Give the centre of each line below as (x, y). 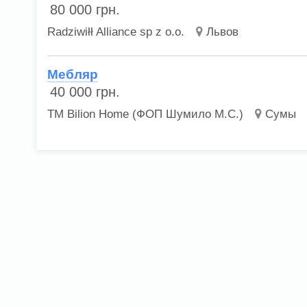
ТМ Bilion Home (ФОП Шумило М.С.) (146, 114)
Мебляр (73, 75)
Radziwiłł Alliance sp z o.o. (116, 32)
